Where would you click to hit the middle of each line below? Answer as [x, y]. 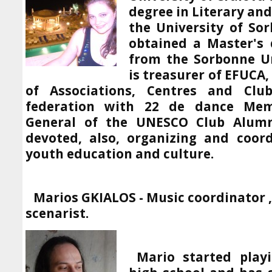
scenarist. [57, 213]
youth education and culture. [120, 154]
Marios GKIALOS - [90, 197]
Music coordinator [206, 197]
